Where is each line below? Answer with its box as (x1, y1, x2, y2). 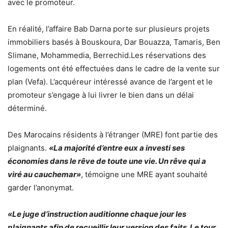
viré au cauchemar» (8, 169, 81, 179)
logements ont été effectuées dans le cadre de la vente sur (8, 64, 220, 73)
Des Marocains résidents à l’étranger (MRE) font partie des (8, 130, 218, 139)
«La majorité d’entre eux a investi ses (49, 143, 185, 153)
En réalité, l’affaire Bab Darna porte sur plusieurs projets (8, 24, 210, 34)
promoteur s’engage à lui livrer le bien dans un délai (8, 90, 194, 100)
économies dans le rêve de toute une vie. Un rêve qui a (8, 156, 206, 166)
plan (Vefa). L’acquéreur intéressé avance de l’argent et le (8, 77, 213, 87)
